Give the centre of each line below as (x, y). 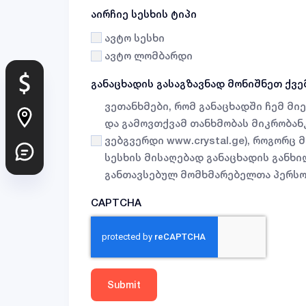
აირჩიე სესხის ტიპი (144, 14)
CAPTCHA (116, 203)
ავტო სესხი (135, 38)
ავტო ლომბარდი (149, 56)
